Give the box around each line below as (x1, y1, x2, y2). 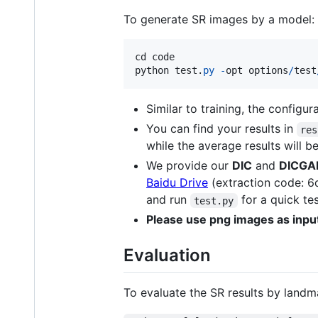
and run (146, 192, 190, 207)
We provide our (146, 158, 232, 173)
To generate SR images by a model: (124, 12, 314, 27)
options (248, 65, 288, 77)
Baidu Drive (146, 175, 208, 190)
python (135, 65, 169, 77)
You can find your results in (146, 121, 297, 136)
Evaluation (124, 245, 211, 266)
